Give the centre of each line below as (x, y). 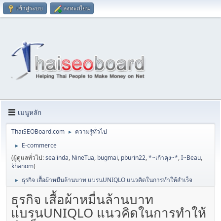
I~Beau (191, 158)
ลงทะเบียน (76, 8)
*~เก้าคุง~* (163, 158)
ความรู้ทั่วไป (91, 132)
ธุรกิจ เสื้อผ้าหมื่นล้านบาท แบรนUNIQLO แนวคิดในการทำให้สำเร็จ (107, 180)
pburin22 (133, 158)
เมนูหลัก (30, 112)
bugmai (108, 158)
